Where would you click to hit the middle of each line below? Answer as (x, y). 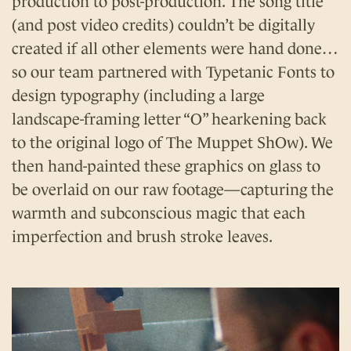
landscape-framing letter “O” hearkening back (169, 119)
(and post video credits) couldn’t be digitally (163, 25)
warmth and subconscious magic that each (159, 213)
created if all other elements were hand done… (175, 49)
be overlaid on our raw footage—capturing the (173, 190)
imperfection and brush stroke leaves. (142, 237)
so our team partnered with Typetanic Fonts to (173, 72)
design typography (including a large (138, 96)
